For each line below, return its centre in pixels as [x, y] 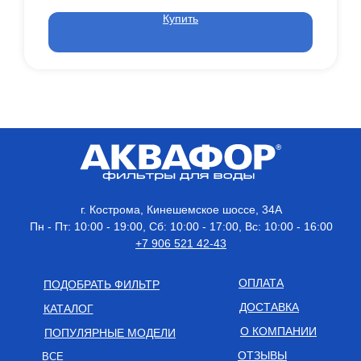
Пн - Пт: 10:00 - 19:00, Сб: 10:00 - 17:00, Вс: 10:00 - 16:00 [181, 226]
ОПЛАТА [261, 282]
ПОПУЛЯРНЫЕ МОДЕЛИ [110, 332]
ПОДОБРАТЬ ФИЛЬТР [102, 284]
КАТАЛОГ [68, 308]
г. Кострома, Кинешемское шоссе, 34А [181, 209]
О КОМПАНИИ [278, 331]
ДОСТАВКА [269, 307]
